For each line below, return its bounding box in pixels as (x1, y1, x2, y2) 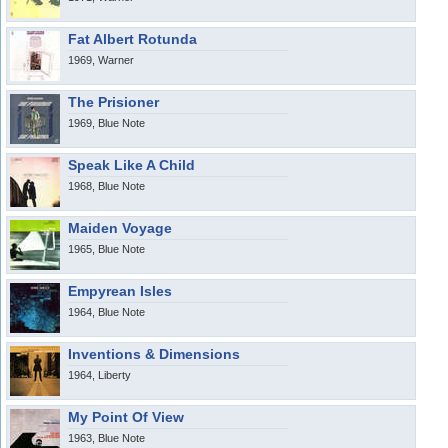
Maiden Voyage (68, 220, 172, 236)
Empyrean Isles (68, 283, 172, 299)
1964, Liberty (68, 369, 131, 381)
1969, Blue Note (68, 117, 145, 129)
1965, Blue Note (68, 243, 145, 255)
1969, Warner (68, 54, 134, 66)
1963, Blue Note (68, 432, 145, 444)
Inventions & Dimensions (68, 346, 240, 362)
